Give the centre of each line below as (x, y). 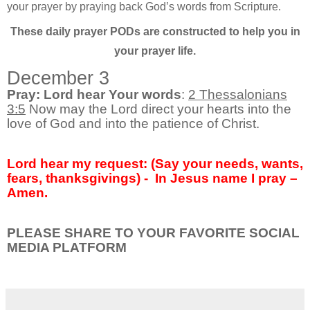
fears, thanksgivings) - (77, 179)
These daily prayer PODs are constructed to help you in (155, 31)
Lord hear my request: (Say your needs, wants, (155, 164)
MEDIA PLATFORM (67, 248)
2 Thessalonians (238, 95)
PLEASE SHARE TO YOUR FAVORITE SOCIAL (153, 233)
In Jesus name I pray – (226, 179)
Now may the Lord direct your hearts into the (158, 109)
